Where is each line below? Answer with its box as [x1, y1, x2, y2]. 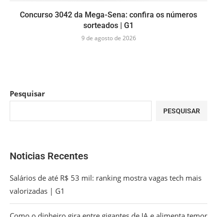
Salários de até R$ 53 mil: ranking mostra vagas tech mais [10, 173, 201, 183]
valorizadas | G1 [10, 186, 65, 196]
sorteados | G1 [83, 21, 134, 31]
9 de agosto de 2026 [81, 34, 136, 43]
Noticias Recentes [10, 150, 88, 162]
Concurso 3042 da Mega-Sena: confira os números [20, 10, 197, 20]
